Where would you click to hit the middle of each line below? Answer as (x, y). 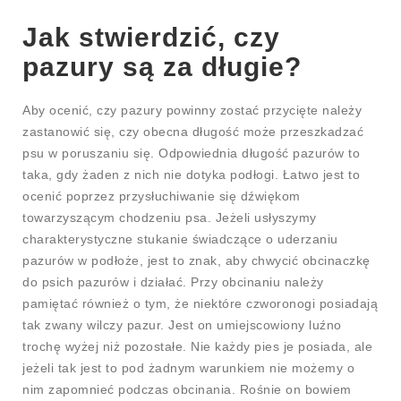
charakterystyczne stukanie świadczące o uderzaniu (180, 239)
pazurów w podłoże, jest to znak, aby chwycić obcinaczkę (196, 260)
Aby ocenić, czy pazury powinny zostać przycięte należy (192, 110)
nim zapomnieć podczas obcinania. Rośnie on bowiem (187, 389)
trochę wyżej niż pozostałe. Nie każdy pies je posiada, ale (197, 346)
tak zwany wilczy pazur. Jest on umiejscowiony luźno (182, 324)
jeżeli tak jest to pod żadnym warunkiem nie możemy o (188, 367)
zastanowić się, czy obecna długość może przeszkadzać (193, 131)
